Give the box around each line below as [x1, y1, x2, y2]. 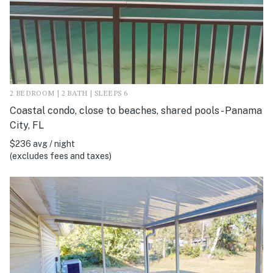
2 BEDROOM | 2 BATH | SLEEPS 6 [10, 90, 128, 98]
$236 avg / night [10, 139, 75, 149]
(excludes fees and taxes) [10, 151, 112, 161]
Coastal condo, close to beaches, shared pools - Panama [10, 105, 262, 117]
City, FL [10, 119, 44, 132]
